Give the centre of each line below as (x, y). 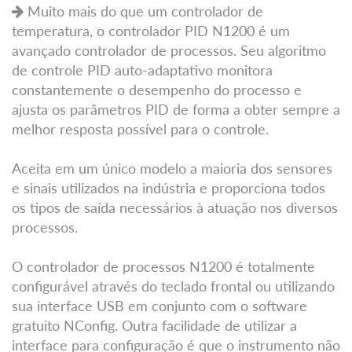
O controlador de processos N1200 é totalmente (163, 266)
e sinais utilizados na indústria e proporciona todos (169, 187)
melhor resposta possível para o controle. (140, 128)
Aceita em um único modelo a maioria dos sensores (172, 168)
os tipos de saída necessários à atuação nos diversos (175, 207)
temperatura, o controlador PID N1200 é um (151, 30)
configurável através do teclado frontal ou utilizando (173, 286)
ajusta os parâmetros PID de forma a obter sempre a (176, 109)
